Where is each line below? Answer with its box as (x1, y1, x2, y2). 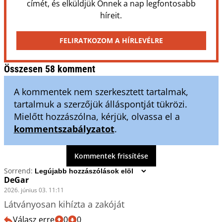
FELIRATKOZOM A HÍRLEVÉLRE (59, 35, 163, 45)
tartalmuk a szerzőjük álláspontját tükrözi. (13, 98, 187, 110)
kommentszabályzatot (13, 122, 114, 135)
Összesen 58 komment (3, 62, 95, 75)
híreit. (100, 9, 122, 21)
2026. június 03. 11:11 (3, 185, 64, 194)
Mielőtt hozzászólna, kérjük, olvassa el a (13, 110, 180, 122)
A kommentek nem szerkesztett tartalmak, (13, 85, 188, 98)
